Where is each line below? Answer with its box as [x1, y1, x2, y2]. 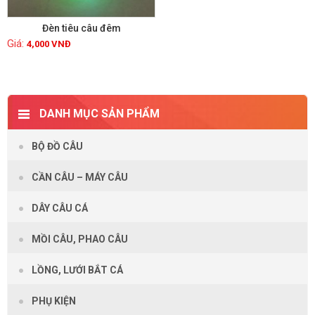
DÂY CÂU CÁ [32, 202, 88, 214]
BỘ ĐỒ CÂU [32, 141, 83, 153]
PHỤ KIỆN [32, 295, 76, 307]
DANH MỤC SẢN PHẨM [39, 107, 160, 121]
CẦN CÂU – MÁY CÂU [32, 172, 128, 184]
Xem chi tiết [69, 65, 122, 77]
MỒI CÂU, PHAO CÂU [32, 233, 128, 245]
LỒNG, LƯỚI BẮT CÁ [32, 264, 123, 276]
